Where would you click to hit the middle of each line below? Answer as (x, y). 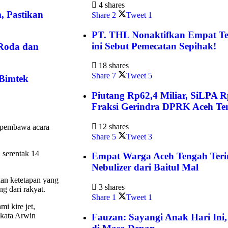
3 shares (111, 187)
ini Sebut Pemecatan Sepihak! (154, 46)
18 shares (113, 66)
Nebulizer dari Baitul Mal (145, 167)
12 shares (113, 126)
